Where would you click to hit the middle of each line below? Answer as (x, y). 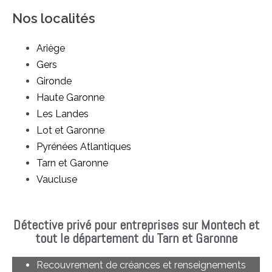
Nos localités (54, 18)
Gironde (54, 81)
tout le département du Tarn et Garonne (136, 238)
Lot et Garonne (70, 130)
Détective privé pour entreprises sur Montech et (136, 224)
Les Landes (63, 114)
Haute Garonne (70, 97)
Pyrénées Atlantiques (84, 146)
